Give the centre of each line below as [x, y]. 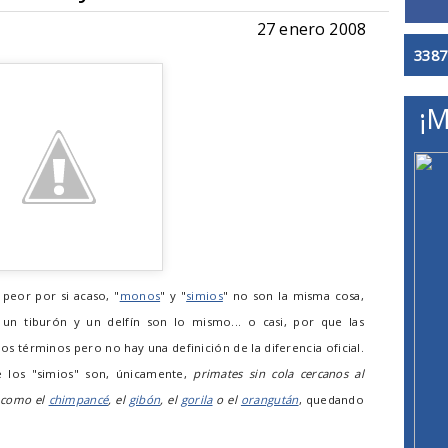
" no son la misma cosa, [293, 295]
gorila [196, 399]
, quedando [331, 399]
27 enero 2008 [311, 29]
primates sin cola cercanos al [278, 373]
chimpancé [78, 399]
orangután [269, 399]
